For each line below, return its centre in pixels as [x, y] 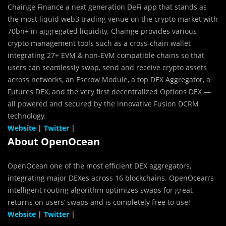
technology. [27, 116]
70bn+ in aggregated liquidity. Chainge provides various [102, 31]
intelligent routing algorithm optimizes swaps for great [100, 190]
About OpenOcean [54, 141]
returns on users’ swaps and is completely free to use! [99, 202]
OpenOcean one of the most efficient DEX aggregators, [99, 165]
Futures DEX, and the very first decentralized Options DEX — [109, 91]
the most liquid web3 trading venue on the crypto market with [113, 19]
